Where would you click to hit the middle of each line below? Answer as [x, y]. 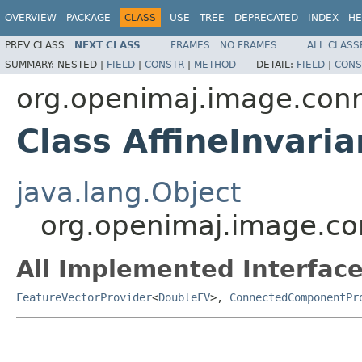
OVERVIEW [31, 18]
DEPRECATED [266, 18]
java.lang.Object [128, 192]
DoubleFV [184, 297]
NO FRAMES [248, 45]
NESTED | [82, 64]
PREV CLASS [35, 45]
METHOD [215, 64]
